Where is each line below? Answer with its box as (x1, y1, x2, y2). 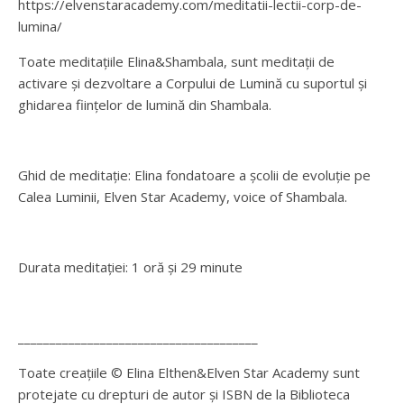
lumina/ (18, 17, 62, 35)
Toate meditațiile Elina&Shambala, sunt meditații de (18, 52, 335, 70)
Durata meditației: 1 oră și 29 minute (18, 258, 243, 276)
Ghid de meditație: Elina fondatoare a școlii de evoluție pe (18, 166, 371, 184)
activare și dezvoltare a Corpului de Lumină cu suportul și (18, 74, 367, 92)
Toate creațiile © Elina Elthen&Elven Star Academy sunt (18, 363, 360, 381)
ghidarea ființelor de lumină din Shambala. (18, 96, 271, 114)
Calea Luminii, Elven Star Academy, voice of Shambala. (18, 188, 347, 206)
